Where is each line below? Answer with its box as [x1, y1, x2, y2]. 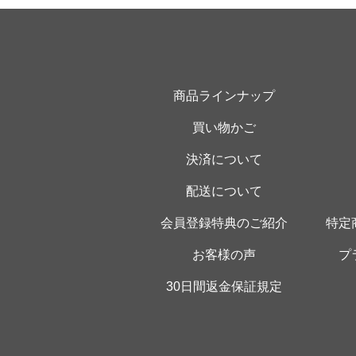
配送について [186, 184, 262, 198]
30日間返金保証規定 [166, 279, 282, 293]
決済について [186, 152, 262, 166]
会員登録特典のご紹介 [161, 215, 288, 230]
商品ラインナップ [173, 88, 275, 103]
